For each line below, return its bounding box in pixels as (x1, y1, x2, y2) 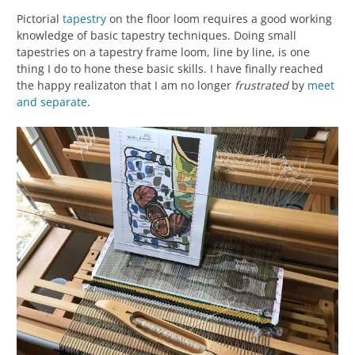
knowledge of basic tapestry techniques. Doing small (17, 27, 296, 43)
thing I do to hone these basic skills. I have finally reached (17, 60, 323, 76)
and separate (17, 94, 87, 109)
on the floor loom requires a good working (106, 10, 332, 26)
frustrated (235, 77, 288, 93)
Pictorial (17, 10, 63, 26)
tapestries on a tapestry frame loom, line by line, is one (17, 44, 310, 59)
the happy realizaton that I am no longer (17, 77, 235, 93)
